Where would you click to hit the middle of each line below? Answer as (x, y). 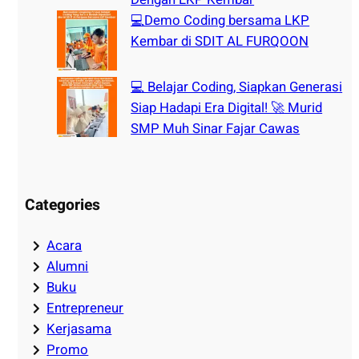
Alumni (68, 267)
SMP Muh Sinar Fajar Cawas (216, 129)
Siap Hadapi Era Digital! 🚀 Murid (227, 108)
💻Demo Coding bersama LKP (220, 21)
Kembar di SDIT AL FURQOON (220, 42)
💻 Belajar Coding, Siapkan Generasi (237, 87)
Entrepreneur (85, 309)
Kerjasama (79, 329)
